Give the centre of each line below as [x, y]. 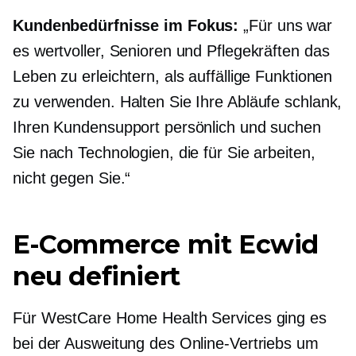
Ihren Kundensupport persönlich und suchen [167, 128]
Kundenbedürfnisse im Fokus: [126, 26]
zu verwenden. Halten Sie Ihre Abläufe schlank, [178, 102]
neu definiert [97, 277]
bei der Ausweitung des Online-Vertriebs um [166, 344]
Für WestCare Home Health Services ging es [170, 318]
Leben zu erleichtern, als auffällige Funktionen [173, 77]
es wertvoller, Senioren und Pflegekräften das [171, 51]
